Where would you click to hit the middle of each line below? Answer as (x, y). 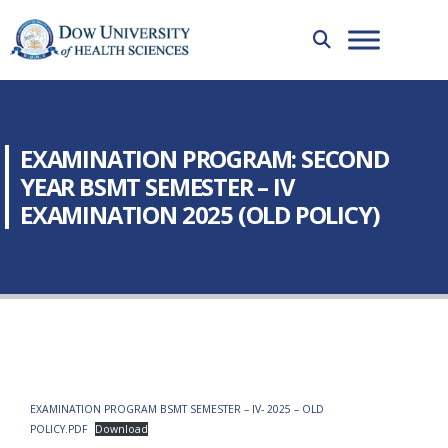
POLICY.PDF (58, 429)
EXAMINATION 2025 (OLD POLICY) (200, 215)
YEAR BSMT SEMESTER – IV (157, 187)
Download (121, 429)
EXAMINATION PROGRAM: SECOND (204, 159)
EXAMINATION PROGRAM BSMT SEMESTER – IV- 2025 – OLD (177, 409)
